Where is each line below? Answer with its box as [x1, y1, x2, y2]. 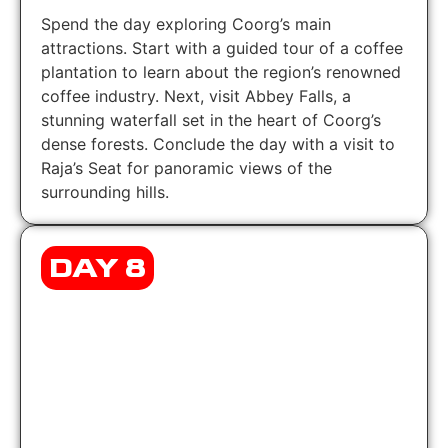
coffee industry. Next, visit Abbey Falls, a [41, 85, 351, 106]
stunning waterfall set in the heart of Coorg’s [41, 109, 381, 130]
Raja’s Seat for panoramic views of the [41, 157, 332, 178]
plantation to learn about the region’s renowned [41, 61, 401, 82]
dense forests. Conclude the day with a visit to [41, 133, 395, 154]
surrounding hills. [41, 181, 169, 202]
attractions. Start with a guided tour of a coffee [41, 37, 403, 58]
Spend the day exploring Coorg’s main [41, 13, 331, 34]
